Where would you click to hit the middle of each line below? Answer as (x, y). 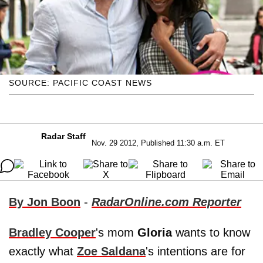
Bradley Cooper (52, 232)
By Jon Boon (45, 202)
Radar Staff (63, 136)
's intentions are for (195, 251)
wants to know (211, 232)
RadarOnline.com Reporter (166, 202)
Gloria (155, 232)
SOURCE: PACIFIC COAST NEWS (80, 82)
